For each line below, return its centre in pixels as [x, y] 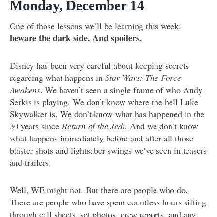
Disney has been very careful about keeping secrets [99, 65]
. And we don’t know [162, 126]
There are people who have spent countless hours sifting [108, 202]
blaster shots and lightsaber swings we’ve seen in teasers [108, 150]
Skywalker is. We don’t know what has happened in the [107, 114]
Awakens [25, 89]
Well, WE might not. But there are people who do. [99, 190]
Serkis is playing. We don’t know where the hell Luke [104, 101]
